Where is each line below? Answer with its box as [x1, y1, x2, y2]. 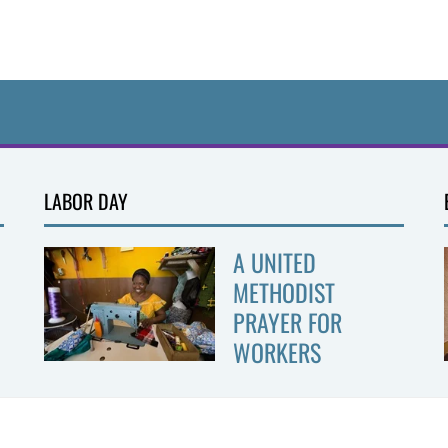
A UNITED [232, 244, 316, 280]
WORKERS [232, 334, 321, 370]
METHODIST [232, 274, 335, 310]
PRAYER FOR [232, 304, 342, 340]
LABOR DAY [44, 186, 129, 216]
